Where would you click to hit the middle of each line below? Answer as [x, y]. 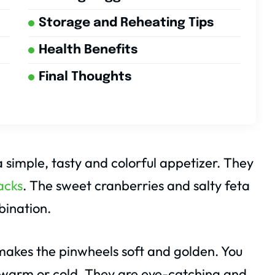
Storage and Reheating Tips [126, 23]
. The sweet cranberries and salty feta [136, 186]
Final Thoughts [85, 77]
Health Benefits [88, 50]
